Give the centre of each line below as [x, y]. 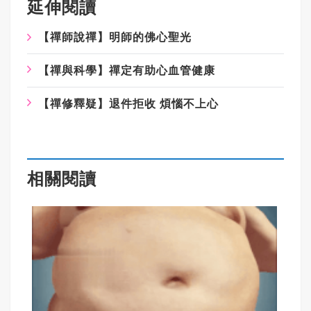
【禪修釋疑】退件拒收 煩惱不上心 [128, 104]
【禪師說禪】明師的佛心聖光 [115, 37]
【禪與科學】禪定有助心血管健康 [127, 71]
